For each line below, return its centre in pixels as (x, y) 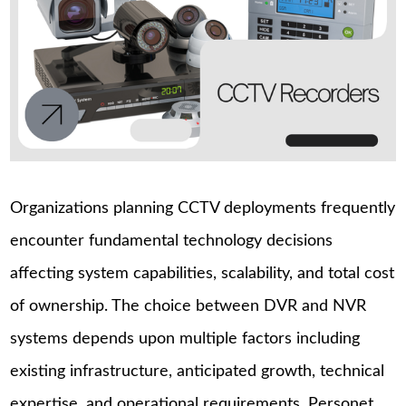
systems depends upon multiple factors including (185, 338)
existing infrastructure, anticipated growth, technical (198, 371)
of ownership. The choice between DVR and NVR (188, 306)
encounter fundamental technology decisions (172, 241)
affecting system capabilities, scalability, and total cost (203, 273)
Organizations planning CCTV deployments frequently (203, 208)
